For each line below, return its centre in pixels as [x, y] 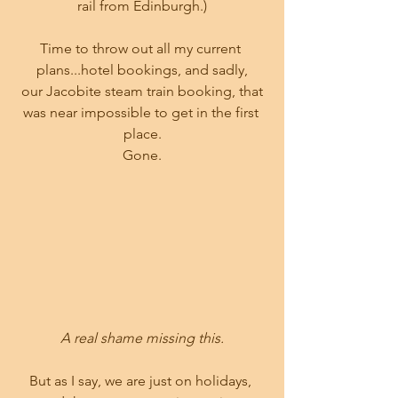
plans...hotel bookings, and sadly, [142, 70]
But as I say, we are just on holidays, [142, 380]
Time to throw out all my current [142, 49]
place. [142, 134]
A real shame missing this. [142, 338]
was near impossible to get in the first [142, 113]
